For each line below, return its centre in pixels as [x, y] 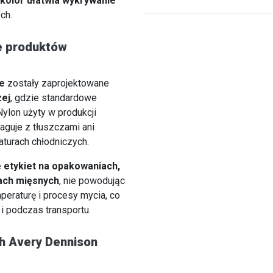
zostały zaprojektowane [57, 83]
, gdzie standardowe [54, 98]
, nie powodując [92, 181]
